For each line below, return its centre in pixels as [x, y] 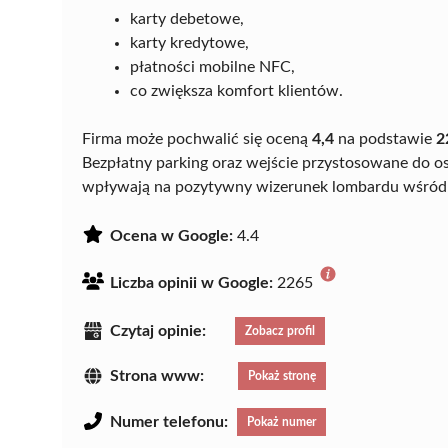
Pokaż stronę [282, 376]
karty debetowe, [187, 18]
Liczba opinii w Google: [191, 282]
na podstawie [385, 138]
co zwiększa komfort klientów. [236, 90]
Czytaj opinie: [158, 330]
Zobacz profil [280, 330]
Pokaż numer [281, 422]
